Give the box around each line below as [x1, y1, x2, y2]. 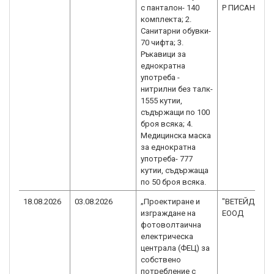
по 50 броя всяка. [141, 177, 206, 187]
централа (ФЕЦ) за [141, 243, 210, 253]
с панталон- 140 [141, 3, 199, 12]
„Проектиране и [141, 197, 200, 206]
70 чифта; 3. [141, 38, 183, 47]
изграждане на [141, 209, 196, 218]
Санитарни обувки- [141, 26, 211, 35]
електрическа [141, 232, 193, 241]
